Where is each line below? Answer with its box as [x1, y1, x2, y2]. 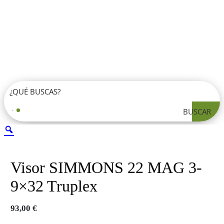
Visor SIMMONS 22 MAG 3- [10, 158, 202, 176]
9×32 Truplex [10, 176, 97, 195]
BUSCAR [183, 106, 211, 117]
